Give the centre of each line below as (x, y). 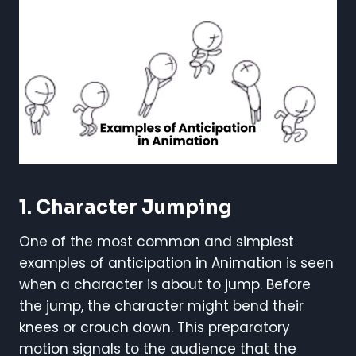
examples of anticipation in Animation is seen (176, 263)
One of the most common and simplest (157, 241)
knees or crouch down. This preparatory (155, 327)
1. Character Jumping (126, 207)
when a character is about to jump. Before (165, 284)
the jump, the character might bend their (161, 306)
